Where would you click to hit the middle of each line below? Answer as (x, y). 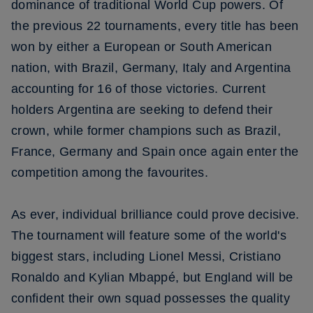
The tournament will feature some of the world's (149, 235)
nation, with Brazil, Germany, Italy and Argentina (151, 68)
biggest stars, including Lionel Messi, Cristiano (146, 256)
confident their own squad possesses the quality (151, 298)
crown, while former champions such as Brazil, (146, 131)
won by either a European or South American (142, 47)
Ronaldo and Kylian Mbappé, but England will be (152, 277)
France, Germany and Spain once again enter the (155, 152)
